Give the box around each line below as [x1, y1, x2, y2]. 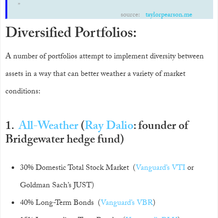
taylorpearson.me [145, 10, 192, 21]
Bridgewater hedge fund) [5, 131, 124, 151]
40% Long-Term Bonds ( [20, 197, 101, 210]
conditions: [5, 86, 40, 99]
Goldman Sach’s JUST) [20, 180, 94, 193]
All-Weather [18, 117, 78, 137]
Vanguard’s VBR [101, 197, 153, 210]
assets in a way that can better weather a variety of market [5, 68, 185, 81]
